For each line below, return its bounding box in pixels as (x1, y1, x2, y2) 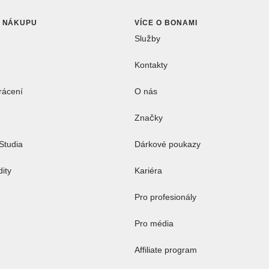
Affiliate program (134, 244, 197, 255)
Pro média (134, 218, 174, 228)
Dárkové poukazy (134, 139, 201, 149)
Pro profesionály (134, 192, 196, 202)
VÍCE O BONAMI (134, 18, 198, 27)
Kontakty (134, 59, 168, 70)
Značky (134, 112, 163, 122)
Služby (134, 33, 160, 43)
